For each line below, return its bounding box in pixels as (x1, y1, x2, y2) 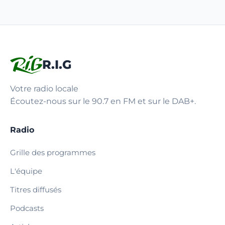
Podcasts (10, 203, 44, 213)
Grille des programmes (10, 148, 95, 157)
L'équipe (10, 166, 42, 176)
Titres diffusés (10, 185, 61, 194)
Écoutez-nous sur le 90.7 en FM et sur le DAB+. (10, 96, 196, 106)
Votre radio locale (10, 84, 78, 93)
